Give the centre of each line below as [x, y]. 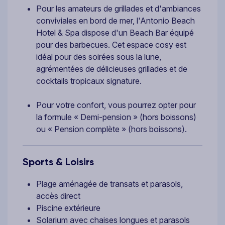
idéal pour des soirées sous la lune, [99, 57]
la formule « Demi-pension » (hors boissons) [116, 117]
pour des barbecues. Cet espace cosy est [111, 44]
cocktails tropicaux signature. [89, 81]
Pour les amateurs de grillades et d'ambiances [119, 8]
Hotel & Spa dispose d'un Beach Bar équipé [115, 32]
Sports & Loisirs [58, 161]
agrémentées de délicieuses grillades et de [112, 69]
